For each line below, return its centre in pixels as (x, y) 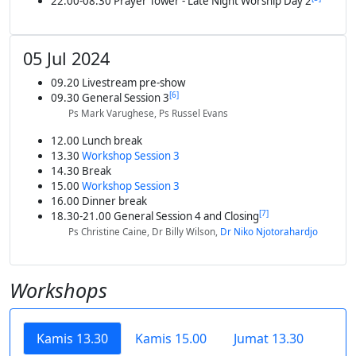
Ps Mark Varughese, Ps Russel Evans (149, 114)
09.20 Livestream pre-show (118, 83)
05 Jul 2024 (66, 59)
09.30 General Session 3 (110, 98)
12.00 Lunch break (96, 141)
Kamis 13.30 (72, 339)
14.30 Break (81, 171)
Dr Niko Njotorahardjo (269, 232)
